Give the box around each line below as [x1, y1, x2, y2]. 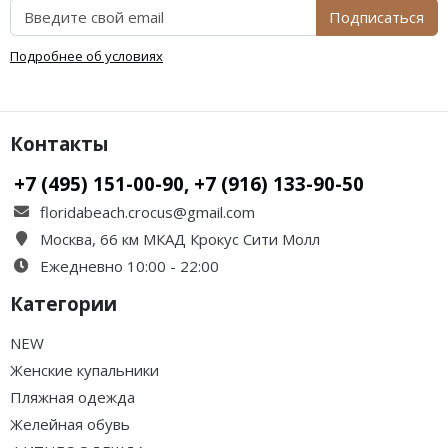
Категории [10, 290, 117, 316]
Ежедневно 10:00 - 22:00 [40, 255, 219, 276]
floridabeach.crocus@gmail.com [40, 201, 255, 222]
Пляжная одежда [10, 386, 135, 407]
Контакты [10, 130, 108, 156]
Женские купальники [10, 359, 159, 380]
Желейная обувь [10, 413, 130, 434]
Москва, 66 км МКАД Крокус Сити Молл [40, 228, 320, 249]
